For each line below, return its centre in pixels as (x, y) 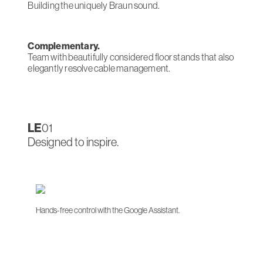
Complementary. (64, 45)
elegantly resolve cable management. (99, 68)
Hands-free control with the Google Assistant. (108, 210)
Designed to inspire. (73, 141)
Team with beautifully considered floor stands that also (131, 57)
